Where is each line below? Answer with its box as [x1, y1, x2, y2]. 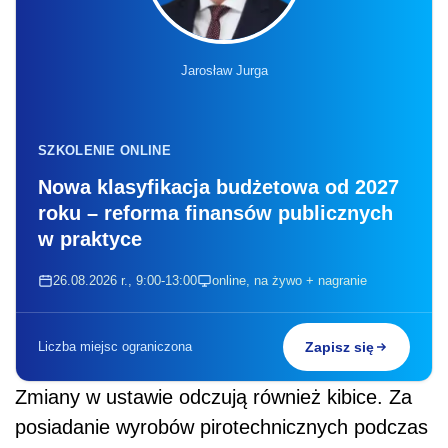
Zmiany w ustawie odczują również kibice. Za [15, 385, 412, 408]
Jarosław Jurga [180, 62, 268, 78]
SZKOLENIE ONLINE [38, 142, 171, 158]
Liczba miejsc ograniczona [38, 338, 192, 354]
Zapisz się [305, 338, 374, 355]
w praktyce [38, 227, 142, 250]
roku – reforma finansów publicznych [38, 201, 393, 224]
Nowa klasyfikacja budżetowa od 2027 [38, 175, 399, 198]
